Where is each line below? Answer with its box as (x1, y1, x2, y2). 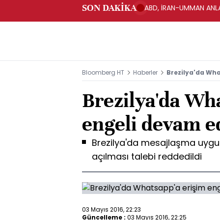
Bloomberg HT (82, 68, 124, 77)
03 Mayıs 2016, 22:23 (82, 205, 141, 214)
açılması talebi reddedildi (92, 150, 202, 163)
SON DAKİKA (82, 2, 137, 13)
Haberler (133, 68, 158, 77)
